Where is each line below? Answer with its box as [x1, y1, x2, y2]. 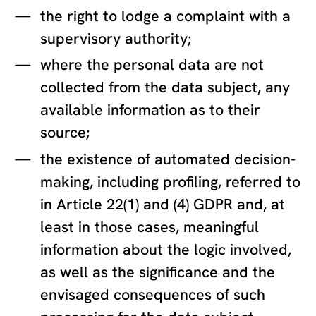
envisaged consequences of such [40, 284, 266, 305]
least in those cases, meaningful [40, 216, 260, 237]
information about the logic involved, [40, 238, 292, 260]
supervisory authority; [40, 28, 192, 49]
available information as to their [40, 99, 261, 121]
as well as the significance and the [40, 261, 276, 282]
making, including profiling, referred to [40, 171, 301, 192]
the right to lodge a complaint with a [40, 6, 291, 27]
